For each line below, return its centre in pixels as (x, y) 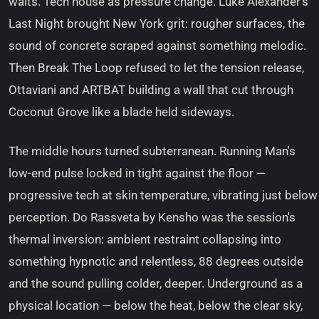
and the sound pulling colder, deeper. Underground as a (156, 283)
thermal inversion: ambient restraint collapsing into (145, 239)
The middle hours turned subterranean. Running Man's (152, 151)
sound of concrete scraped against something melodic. (157, 46)
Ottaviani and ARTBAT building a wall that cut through (151, 90)
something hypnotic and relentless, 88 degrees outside (156, 261)
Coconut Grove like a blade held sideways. (121, 112)
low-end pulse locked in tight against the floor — (137, 173)
